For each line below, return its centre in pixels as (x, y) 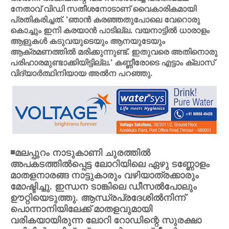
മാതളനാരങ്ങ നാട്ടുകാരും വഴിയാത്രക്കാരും (105, 175)
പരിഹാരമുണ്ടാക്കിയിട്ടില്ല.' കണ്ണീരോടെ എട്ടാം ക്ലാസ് (112, 62)
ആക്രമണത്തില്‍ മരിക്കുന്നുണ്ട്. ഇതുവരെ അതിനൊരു (114, 52)
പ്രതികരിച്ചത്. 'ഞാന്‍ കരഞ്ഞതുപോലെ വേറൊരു (105, 19)
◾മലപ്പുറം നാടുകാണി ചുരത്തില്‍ (80, 152)
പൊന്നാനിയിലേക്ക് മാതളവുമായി (81, 209)
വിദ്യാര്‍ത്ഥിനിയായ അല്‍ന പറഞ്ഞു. (81, 73)
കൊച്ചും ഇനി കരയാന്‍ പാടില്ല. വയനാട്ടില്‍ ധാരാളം (110, 30)
